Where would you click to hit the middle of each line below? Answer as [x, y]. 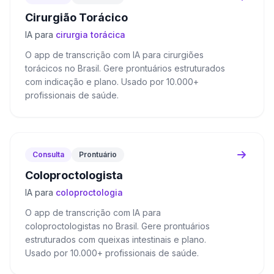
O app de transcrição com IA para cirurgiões [114, 55]
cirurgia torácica [91, 35]
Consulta [48, 154]
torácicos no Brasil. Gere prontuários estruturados [125, 68]
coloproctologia [89, 192]
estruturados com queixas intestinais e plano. [116, 239]
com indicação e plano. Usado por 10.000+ [112, 82]
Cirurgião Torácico [76, 17]
